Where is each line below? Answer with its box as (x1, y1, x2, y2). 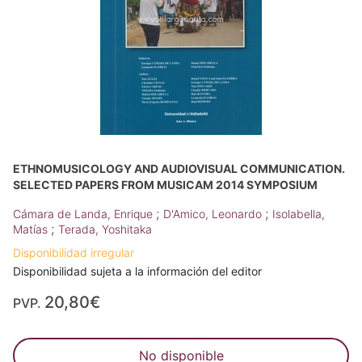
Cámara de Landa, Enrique (13, 207, 156, 221)
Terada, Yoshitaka (58, 222, 152, 236)
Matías (13, 222, 51, 236)
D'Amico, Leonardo (163, 207, 265, 221)
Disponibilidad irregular (13, 246, 134, 259)
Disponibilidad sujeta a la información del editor (13, 264, 262, 278)
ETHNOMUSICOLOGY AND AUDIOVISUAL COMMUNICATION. (13, 162, 345, 175)
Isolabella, (272, 207, 325, 221)
